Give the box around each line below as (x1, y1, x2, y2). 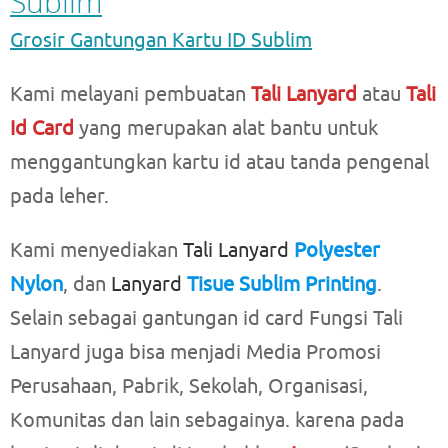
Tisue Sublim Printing (182, 272, 377, 298)
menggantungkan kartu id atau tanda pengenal (10, 150, 429, 176)
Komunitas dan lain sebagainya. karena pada (10, 408, 404, 434)
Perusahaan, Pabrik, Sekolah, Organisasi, (10, 374, 368, 400)
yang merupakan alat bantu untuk (74, 116, 378, 142)
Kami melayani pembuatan (10, 82, 251, 108)
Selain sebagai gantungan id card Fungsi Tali (10, 306, 403, 332)
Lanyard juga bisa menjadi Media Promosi (10, 340, 381, 366)
